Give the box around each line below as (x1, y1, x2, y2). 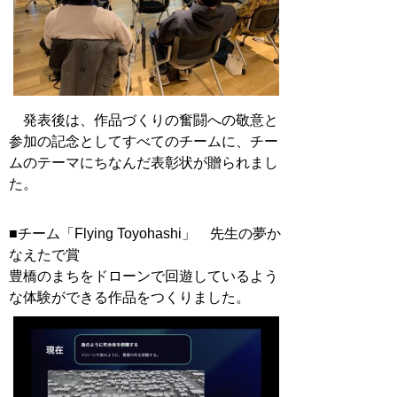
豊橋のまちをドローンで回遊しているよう (9, 269, 278, 284)
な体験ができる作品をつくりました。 (9, 290, 250, 305)
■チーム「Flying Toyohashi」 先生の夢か (9, 226, 281, 241)
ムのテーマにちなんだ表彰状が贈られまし (9, 155, 278, 170)
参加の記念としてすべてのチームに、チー (9, 134, 278, 149)
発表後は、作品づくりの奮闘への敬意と (9, 113, 278, 128)
